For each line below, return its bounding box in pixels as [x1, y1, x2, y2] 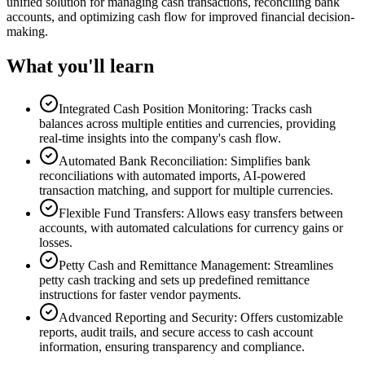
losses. [39, 235, 73, 249]
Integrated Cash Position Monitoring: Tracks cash [59, 101, 312, 116]
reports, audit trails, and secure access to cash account [39, 324, 313, 339]
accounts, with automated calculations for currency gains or [39, 220, 343, 235]
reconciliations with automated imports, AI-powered [39, 168, 306, 182]
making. [7, 24, 48, 38]
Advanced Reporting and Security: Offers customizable [59, 310, 343, 324]
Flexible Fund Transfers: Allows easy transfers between [59, 205, 343, 220]
